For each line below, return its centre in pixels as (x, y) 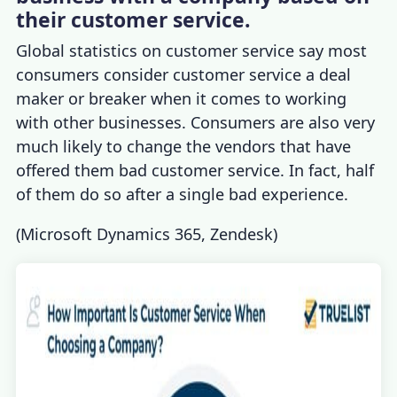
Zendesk (242, 234)
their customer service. (134, 20)
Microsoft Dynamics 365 (111, 234)
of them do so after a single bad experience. (183, 195)
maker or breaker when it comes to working (182, 99)
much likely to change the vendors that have (184, 147)
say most (331, 51)
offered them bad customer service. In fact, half (195, 171)
